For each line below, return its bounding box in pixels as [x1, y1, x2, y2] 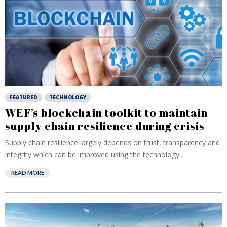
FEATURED [10, 94, 37, 101]
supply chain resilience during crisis [5, 119, 205, 133]
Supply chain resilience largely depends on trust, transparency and [5, 138, 220, 147]
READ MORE [11, 169, 44, 176]
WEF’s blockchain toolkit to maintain [5, 105, 208, 120]
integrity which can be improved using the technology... [5, 149, 184, 159]
